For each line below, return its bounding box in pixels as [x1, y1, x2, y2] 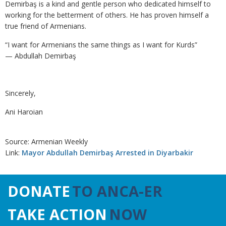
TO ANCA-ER [72, 181, 162, 201]
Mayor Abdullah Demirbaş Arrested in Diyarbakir [22, 148, 193, 157]
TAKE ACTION [8, 204, 107, 224]
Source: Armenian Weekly [5, 137, 88, 146]
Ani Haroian [5, 107, 43, 117]
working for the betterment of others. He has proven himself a [5, 10, 209, 20]
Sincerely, [5, 88, 36, 98]
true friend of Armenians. [5, 21, 86, 31]
